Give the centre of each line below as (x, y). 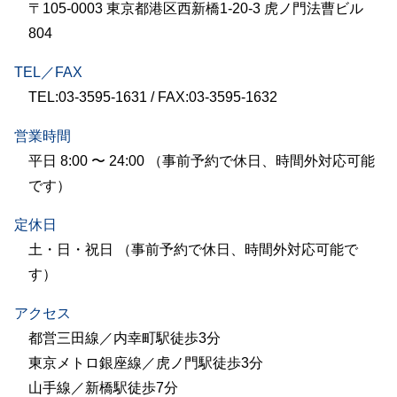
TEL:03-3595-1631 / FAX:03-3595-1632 (153, 97)
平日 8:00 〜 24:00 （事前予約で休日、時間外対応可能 (202, 161)
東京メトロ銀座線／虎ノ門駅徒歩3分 (146, 363)
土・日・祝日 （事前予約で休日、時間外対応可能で (193, 250)
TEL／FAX (48, 73)
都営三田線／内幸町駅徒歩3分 (125, 339)
